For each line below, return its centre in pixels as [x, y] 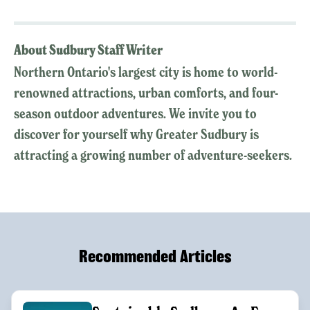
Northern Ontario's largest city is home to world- [146, 72]
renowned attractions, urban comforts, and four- [146, 93]
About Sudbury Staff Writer [88, 51]
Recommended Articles [155, 257]
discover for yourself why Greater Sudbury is [136, 135]
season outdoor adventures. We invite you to [135, 114]
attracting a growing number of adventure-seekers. [154, 155]
